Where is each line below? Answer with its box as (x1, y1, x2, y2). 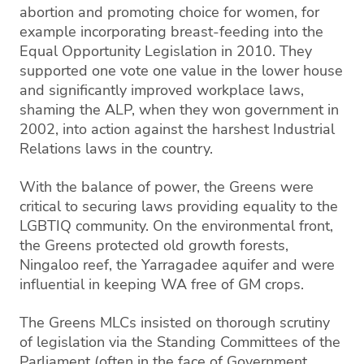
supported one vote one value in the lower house (19, 61, 343, 80)
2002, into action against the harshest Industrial (19, 119, 335, 139)
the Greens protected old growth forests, (19, 236, 288, 255)
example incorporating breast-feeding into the (19, 22, 323, 41)
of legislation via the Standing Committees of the (19, 332, 340, 352)
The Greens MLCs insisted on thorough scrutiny (19, 313, 330, 332)
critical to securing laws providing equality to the (19, 197, 338, 216)
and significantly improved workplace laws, (19, 80, 304, 100)
